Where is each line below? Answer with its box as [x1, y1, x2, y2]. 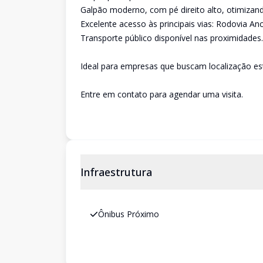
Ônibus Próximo [98, 208, 159, 220]
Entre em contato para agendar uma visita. [80, 89, 243, 100]
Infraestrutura [80, 165, 152, 179]
